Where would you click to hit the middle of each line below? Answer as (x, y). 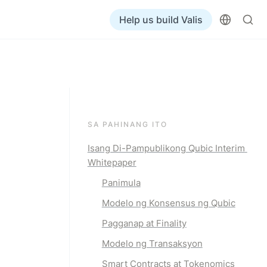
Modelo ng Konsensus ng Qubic (168, 203)
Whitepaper (112, 162)
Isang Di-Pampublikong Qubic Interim (166, 148)
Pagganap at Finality (144, 223)
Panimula (121, 183)
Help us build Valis (161, 19)
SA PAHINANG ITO (127, 124)
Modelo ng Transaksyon (152, 243)
